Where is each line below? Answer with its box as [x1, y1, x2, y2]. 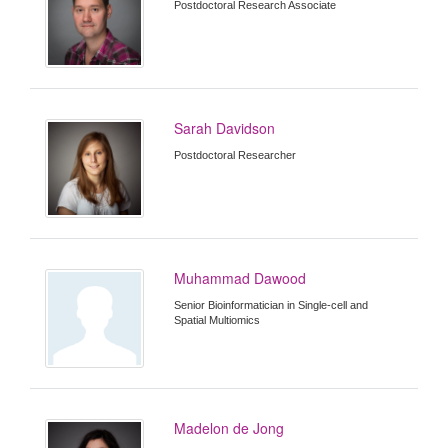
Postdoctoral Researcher [174, 148, 297, 161]
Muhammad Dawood [174, 268, 307, 289]
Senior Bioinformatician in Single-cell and [174, 299, 369, 312]
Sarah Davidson [174, 117, 276, 138]
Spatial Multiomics [174, 314, 261, 327]
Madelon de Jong [174, 418, 285, 439]
